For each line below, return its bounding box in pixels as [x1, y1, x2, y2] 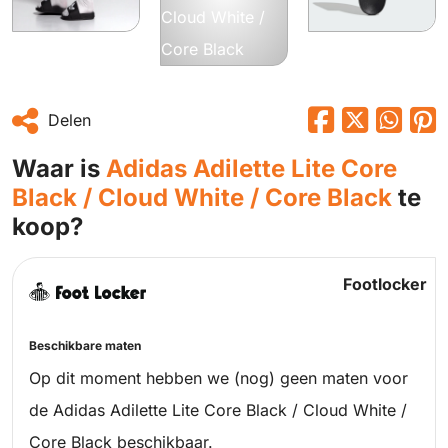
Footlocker [342, 274, 427, 294]
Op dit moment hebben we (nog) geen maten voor [29, 368, 408, 388]
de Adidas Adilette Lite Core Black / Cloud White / [29, 400, 407, 420]
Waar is [12, 154, 106, 183]
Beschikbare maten [29, 338, 141, 353]
